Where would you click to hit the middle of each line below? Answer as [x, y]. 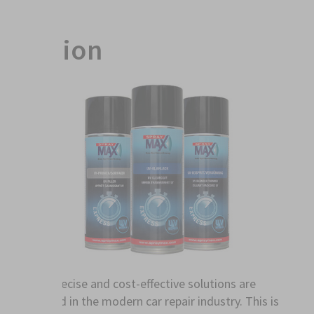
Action [63, 50]
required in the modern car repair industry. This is [151, 301]
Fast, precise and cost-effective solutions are [139, 283]
